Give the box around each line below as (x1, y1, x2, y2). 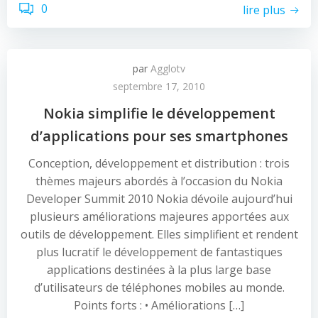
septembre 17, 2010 (113, 79, 205, 93)
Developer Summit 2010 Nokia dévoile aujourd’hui (26, 191, 292, 207)
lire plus (243, 1, 285, 18)
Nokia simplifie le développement (43, 104, 275, 123)
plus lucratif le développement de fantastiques (35, 244, 283, 260)
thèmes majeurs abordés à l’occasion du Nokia (35, 173, 283, 189)
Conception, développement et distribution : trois (28, 155, 290, 171)
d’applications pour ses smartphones (30, 126, 288, 146)
